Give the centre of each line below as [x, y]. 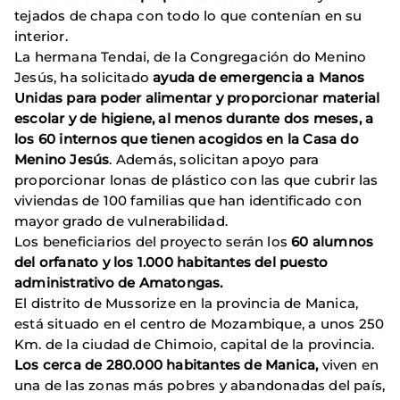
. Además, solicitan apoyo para [214, 159]
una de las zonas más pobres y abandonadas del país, [200, 385]
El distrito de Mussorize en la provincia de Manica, [187, 303]
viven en [349, 364]
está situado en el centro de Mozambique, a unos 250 [200, 323]
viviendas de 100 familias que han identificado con [188, 200]
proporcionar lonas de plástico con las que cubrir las [196, 179]
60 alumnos [333, 241]
